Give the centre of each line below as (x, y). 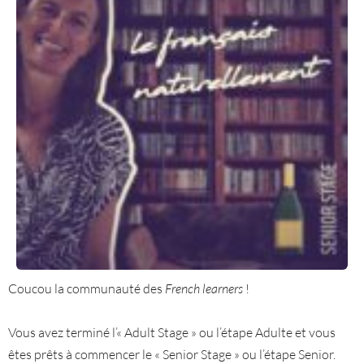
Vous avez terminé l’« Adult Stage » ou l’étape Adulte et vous (172, 332)
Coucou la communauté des (87, 288)
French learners (204, 288)
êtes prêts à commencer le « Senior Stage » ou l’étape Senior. (172, 354)
